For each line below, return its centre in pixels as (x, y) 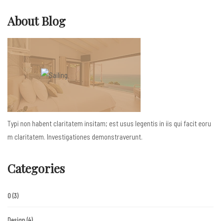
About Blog (37, 21)
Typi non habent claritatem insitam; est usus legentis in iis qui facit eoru (109, 123)
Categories (36, 168)
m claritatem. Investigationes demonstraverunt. (75, 137)
